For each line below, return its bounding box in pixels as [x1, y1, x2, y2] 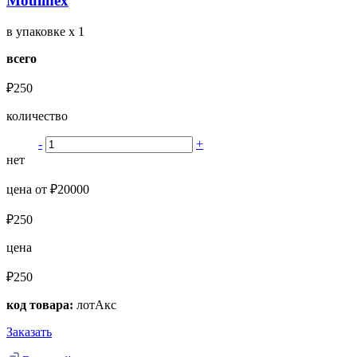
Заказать [6, 324, 52, 339]
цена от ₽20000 [6, 182, 89, 196]
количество [6, 108, 68, 123]
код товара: [6, 297, 73, 312]
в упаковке [6, 24, 69, 38]
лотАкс [73, 297, 116, 312]
